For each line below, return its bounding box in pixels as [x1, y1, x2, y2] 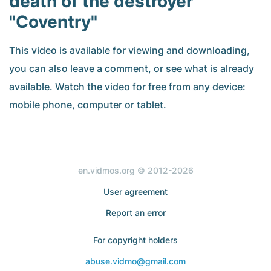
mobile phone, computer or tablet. [9, 99, 166, 111]
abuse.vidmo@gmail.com [85, 256, 186, 267]
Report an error [105, 207, 166, 218]
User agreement [103, 186, 168, 197]
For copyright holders [93, 235, 178, 246]
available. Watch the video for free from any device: [9, 80, 246, 93]
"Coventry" [9, 11, 97, 33]
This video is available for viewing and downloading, [9, 44, 250, 57]
